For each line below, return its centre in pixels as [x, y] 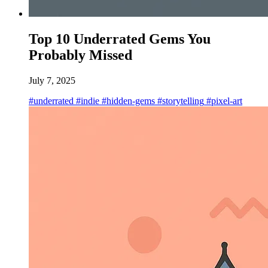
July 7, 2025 [52, 80]
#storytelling [179, 100]
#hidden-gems [127, 100]
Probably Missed [80, 55]
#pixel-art [223, 100]
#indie [86, 100]
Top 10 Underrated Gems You [120, 39]
